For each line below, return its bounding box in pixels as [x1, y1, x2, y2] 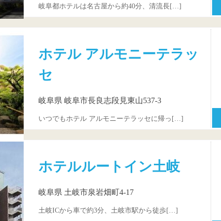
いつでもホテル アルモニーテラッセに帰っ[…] [38, 114, 184, 123]
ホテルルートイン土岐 [38, 159, 180, 175]
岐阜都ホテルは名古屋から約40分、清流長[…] [38, 2, 182, 10]
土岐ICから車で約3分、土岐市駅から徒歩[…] [38, 206, 178, 215]
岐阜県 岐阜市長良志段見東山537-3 [38, 96, 161, 105]
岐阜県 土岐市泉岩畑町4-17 [38, 187, 134, 196]
